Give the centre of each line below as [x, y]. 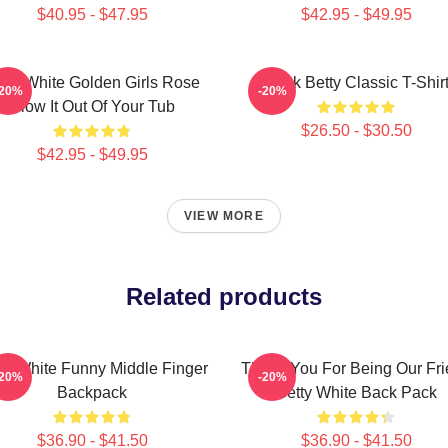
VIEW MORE [224, 216]
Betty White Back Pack [356, 392]
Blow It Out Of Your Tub [92, 106]
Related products [224, 296]
